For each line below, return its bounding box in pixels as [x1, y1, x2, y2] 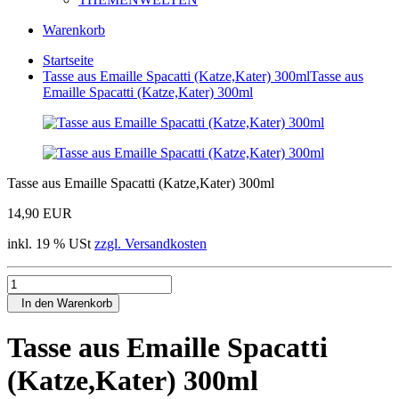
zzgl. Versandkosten [94, 236, 207, 251]
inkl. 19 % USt [7, 236, 94, 251]
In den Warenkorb [14, 297, 112, 310]
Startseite [43, 53, 94, 68]
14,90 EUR [7, 206, 72, 221]
